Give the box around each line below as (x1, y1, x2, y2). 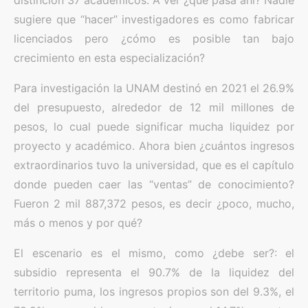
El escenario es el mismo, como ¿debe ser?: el (14, 246, 294, 260)
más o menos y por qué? (14, 216, 142, 230)
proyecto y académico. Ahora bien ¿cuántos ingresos (14, 139, 294, 153)
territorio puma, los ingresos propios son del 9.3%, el (14, 285, 294, 298)
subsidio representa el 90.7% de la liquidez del (14, 265, 294, 279)
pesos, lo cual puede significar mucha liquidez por (14, 120, 294, 133)
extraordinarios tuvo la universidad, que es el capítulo (14, 158, 294, 172)
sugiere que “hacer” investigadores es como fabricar (14, 12, 294, 26)
